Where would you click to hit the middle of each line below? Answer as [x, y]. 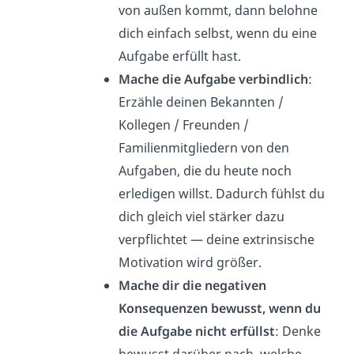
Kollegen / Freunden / [183, 125]
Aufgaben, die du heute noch [205, 171]
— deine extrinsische [252, 240]
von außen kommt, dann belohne [218, 11]
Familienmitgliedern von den [203, 148]
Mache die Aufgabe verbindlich [213, 79]
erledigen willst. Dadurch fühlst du [221, 194]
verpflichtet [153, 240]
